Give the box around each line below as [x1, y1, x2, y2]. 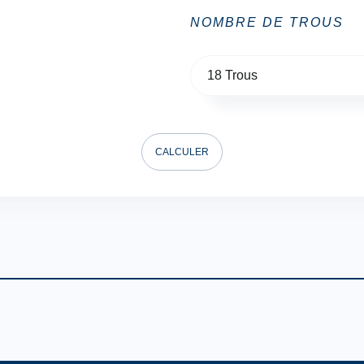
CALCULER [155, 146, 209, 158]
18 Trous [207, 68, 258, 82]
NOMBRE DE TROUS [190, 15, 344, 29]
